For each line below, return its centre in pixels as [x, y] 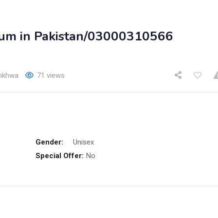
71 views [51, 75]
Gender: [49, 142]
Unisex [83, 142]
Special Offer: [59, 156]
